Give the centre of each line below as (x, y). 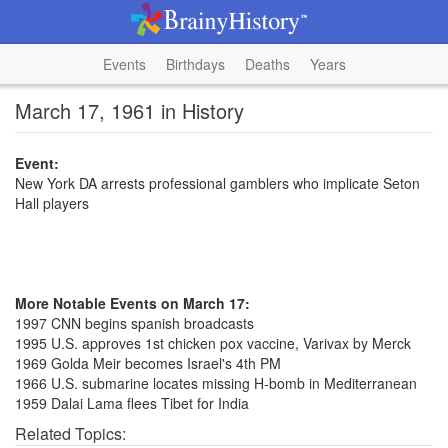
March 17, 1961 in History (129, 110)
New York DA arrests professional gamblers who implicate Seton (217, 183)
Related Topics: (70, 433)
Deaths (267, 64)
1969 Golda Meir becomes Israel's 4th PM (148, 363)
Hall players (52, 203)
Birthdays (195, 64)
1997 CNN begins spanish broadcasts (134, 323)
